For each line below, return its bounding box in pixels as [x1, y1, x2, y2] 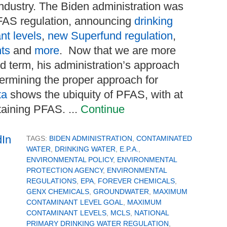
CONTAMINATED [136, 134, 192, 143]
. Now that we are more [59, 44, 176, 57]
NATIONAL [134, 209, 169, 217]
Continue [81, 103, 125, 116]
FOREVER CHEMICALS [98, 177, 175, 185]
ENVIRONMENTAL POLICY [26, 156, 113, 164]
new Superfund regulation [48, 29, 173, 43]
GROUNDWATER [93, 187, 149, 196]
